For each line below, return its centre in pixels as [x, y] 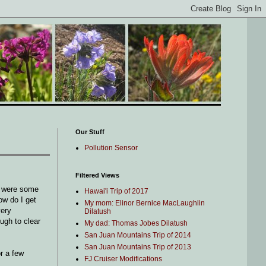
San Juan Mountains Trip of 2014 [138, 235]
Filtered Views [97, 175]
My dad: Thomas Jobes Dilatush [136, 223]
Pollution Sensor [111, 148]
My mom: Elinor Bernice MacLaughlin [145, 203]
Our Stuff [90, 132]
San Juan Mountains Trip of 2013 [138, 247]
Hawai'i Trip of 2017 [116, 191]
